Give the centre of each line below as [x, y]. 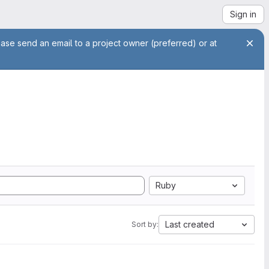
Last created [190, 224]
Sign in [243, 14]
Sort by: [145, 224]
